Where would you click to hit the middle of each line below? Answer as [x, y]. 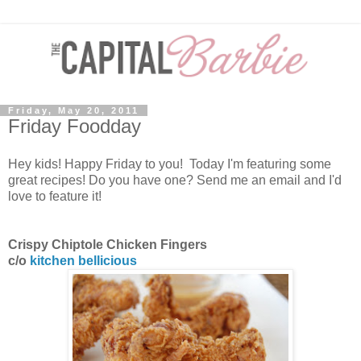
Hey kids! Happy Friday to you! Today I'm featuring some [170, 164]
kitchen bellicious [83, 261]
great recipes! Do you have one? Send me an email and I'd [175, 180]
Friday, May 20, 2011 [74, 110]
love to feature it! [55, 197]
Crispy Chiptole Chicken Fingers [108, 245]
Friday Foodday [75, 126]
